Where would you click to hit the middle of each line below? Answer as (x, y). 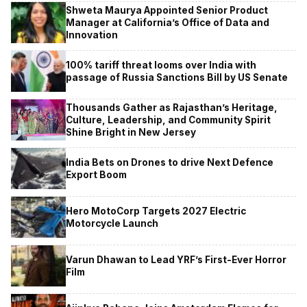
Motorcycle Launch (112, 223)
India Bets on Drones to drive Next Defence (170, 162)
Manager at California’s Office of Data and (168, 22)
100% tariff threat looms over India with (161, 65)
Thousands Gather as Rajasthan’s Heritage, (172, 107)
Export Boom (96, 174)
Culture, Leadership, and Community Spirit (168, 120)
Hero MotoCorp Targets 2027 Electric (156, 211)
